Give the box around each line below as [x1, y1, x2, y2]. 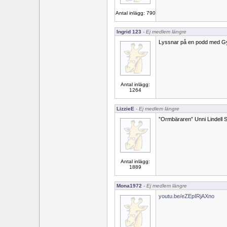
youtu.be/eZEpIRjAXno [159, 193, 214, 199]
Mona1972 [117, 183, 142, 188]
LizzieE [117, 106, 134, 111]
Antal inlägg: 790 [115, 10, 156, 16]
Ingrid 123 [117, 29, 141, 34]
